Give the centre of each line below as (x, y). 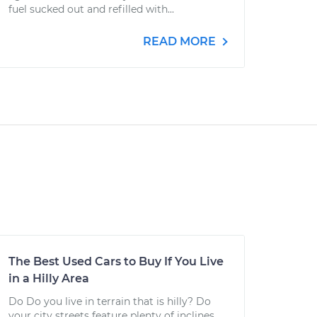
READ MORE (181, 41)
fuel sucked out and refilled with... (91, 9)
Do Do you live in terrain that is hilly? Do (110, 301)
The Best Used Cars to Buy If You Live (116, 261)
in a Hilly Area (49, 278)
